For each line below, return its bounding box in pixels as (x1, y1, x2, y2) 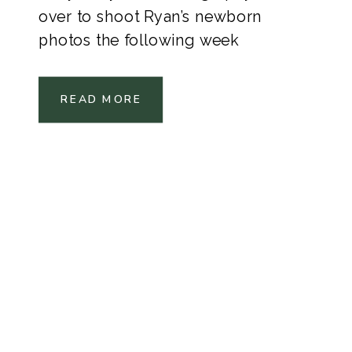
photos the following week (38, 31, 239, 49)
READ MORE (60, 92, 142, 108)
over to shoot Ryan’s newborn (38, 7, 262, 26)
